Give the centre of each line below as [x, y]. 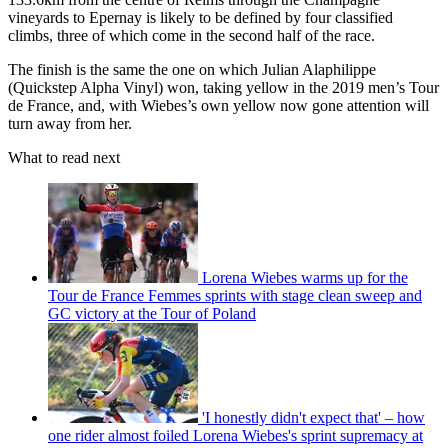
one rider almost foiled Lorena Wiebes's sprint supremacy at [235, 435]
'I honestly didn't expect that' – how [313, 417]
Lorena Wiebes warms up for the [305, 277]
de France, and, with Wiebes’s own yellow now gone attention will [218, 105]
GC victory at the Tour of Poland [152, 313]
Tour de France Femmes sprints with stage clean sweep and [235, 295]
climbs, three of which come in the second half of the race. [193, 35]
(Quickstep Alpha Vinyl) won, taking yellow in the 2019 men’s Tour [223, 87]
